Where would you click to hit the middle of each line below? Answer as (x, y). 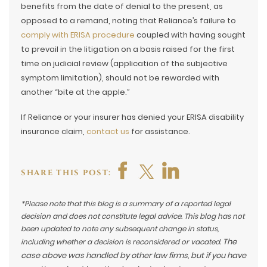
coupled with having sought (190, 35)
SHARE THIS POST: (66, 173)
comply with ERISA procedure (78, 35)
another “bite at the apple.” (75, 92)
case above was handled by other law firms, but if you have (133, 255)
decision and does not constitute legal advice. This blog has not (133, 216)
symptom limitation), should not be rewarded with (120, 78)
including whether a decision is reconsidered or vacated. (122, 242)
